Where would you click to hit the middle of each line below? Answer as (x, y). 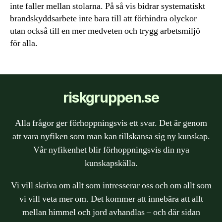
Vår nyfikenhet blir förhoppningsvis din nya (111, 150)
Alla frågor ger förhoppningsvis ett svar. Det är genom (111, 123)
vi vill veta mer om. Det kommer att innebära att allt (111, 199)
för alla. (24, 43)
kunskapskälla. (111, 163)
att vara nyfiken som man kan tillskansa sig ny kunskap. (111, 136)
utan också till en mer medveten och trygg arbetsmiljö (105, 31)
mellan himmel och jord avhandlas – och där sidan (111, 212)
